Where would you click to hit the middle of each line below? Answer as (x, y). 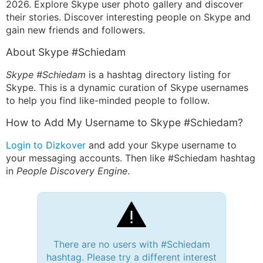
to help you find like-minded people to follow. (108, 100)
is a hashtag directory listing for (158, 75)
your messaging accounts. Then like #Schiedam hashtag (131, 158)
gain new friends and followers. (75, 30)
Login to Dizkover (46, 145)
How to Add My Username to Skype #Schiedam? (124, 122)
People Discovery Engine (72, 171)
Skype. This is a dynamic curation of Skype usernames (127, 87)
